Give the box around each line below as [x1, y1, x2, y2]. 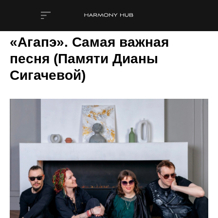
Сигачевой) [10, 68, 86, 83]
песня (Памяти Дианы [10, 51, 158, 66]
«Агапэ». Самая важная [10, 35, 169, 50]
